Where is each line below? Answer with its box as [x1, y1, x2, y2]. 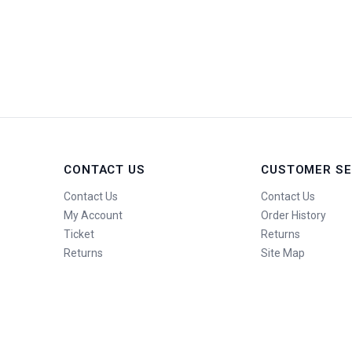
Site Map [260, 246, 305, 259]
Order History [260, 209, 326, 222]
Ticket [63, 227, 94, 240]
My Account [63, 209, 123, 222]
